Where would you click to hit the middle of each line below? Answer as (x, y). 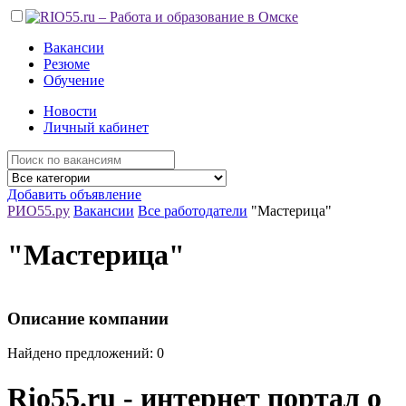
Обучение (74, 80)
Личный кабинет (96, 127)
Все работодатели (193, 211)
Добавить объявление (74, 194)
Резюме (67, 64)
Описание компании (88, 318)
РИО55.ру (39, 211)
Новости (70, 111)
